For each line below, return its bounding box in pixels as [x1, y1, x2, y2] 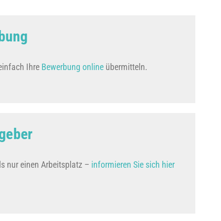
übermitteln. [103, 62, 147, 72]
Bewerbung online [41, 62, 104, 72]
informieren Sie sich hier [91, 159, 175, 170]
